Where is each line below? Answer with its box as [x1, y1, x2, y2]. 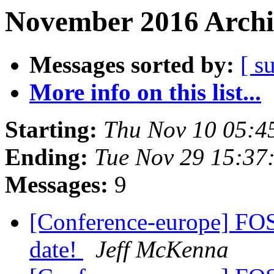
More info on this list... [29, 79, 261, 106]
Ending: [5, 144, 88, 171]
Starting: [5, 116, 97, 143]
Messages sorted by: [29, 51, 234, 78]
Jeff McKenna [95, 236, 229, 263]
